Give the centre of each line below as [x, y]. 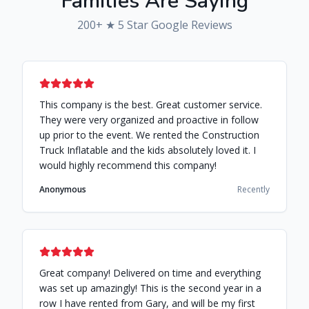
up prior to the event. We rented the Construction [149, 134]
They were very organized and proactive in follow [149, 119]
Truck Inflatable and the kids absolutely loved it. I [148, 150]
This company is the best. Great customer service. [151, 104]
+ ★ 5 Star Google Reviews [164, 24]
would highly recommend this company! [128, 165]
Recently [253, 189]
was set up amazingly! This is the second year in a [150, 288]
